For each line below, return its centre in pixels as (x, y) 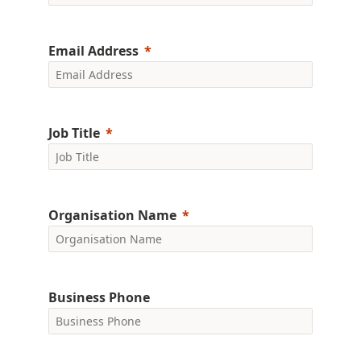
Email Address (93, 51)
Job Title (74, 133)
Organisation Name (112, 215)
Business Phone (99, 297)
